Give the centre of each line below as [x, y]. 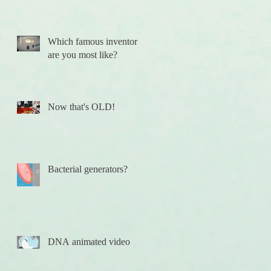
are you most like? [83, 55]
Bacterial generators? [88, 169]
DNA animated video [89, 242]
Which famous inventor [93, 41]
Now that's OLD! [81, 107]
